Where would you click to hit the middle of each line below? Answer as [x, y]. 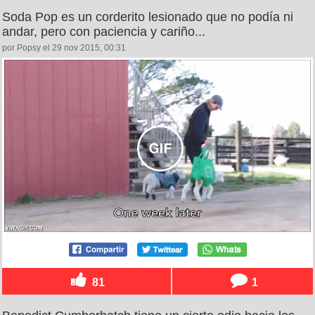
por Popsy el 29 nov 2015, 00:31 [64, 47]
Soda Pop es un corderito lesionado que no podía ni [148, 17]
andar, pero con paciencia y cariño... [104, 31]
